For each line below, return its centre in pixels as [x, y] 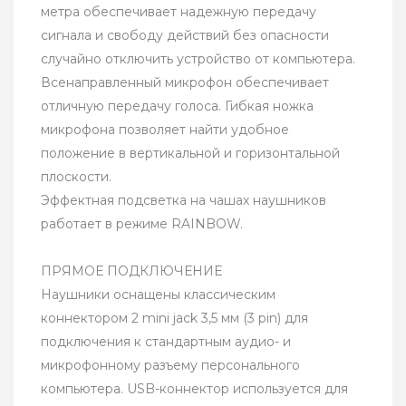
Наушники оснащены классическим [158, 295]
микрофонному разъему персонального [170, 366]
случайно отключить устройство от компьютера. [198, 59]
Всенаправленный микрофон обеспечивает [185, 83]
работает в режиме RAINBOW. [142, 224]
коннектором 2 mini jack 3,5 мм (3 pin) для [174, 319]
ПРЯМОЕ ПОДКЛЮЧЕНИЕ [131, 271]
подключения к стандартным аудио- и [166, 342]
